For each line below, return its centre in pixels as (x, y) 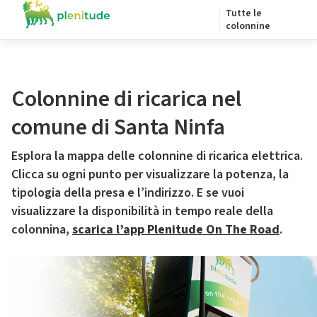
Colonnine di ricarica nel (126, 99)
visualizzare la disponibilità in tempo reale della (142, 211)
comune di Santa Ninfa (118, 127)
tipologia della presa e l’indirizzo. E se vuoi (128, 193)
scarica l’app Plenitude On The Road (176, 230)
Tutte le (244, 13)
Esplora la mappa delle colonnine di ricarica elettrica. (157, 156)
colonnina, (42, 230)
